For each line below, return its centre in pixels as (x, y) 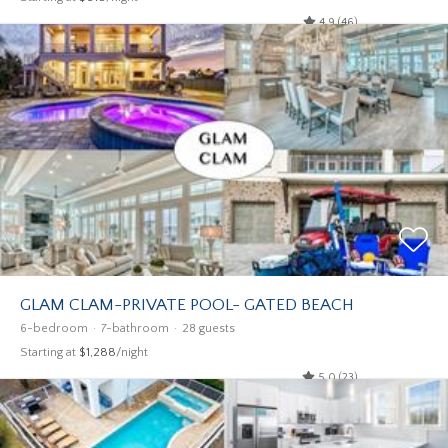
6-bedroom (54, 328)
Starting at (49, 352)
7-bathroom (135, 328)
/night (132, 352)
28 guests (208, 328)
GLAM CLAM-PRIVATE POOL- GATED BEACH (187, 304)
